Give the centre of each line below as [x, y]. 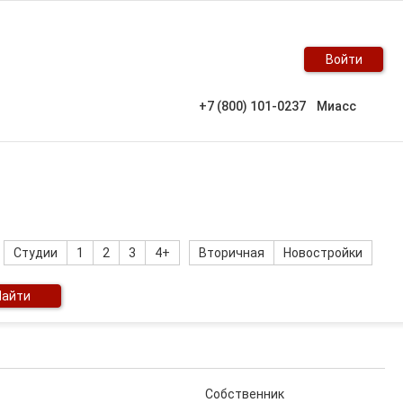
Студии [36, 253]
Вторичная [232, 253]
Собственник [245, 394]
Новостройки [323, 253]
